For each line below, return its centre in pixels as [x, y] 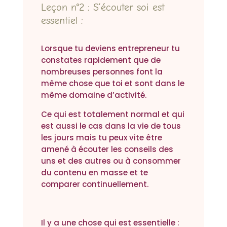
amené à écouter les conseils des [107, 149]
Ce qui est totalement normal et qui [112, 115]
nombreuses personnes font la [102, 72]
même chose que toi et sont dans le [112, 84]
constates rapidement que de [101, 60]
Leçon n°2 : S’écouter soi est [103, 8]
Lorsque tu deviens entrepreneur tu [110, 49]
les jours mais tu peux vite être [101, 138]
